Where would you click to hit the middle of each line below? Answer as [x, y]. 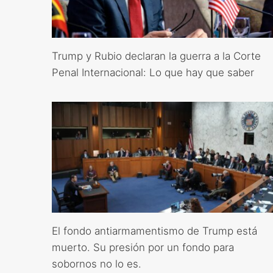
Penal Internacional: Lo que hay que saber [153, 73]
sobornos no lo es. [96, 264]
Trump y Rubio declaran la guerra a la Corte [156, 56]
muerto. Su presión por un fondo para [143, 247]
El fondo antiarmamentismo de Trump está [154, 231]
